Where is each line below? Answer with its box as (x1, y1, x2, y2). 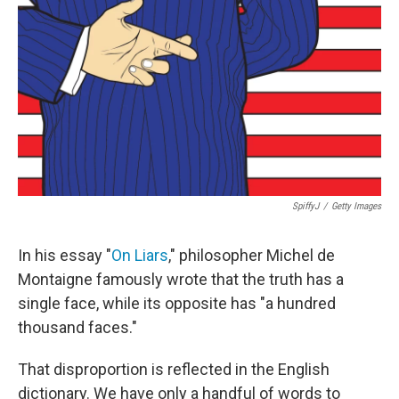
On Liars (111, 246, 168, 265)
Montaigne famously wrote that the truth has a (18, 270, 344, 289)
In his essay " (18, 246, 111, 265)
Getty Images (331, 200, 381, 212)
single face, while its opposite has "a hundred (18, 294, 336, 313)
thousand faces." (18, 318, 137, 337)
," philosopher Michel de (168, 246, 335, 265)
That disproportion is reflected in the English (18, 360, 330, 379)
